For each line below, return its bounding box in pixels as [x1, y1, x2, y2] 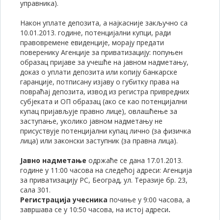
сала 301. [20, 185, 51, 194]
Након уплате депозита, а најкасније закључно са [20, 18, 188, 27]
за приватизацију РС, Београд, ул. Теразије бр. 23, [20, 175, 188, 185]
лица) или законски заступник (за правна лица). [20, 136, 178, 145]
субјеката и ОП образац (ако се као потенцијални [20, 97, 187, 106]
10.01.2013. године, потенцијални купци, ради [20, 28, 171, 37]
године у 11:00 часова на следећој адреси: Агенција [20, 165, 192, 175]
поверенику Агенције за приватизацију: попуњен [20, 48, 183, 57]
